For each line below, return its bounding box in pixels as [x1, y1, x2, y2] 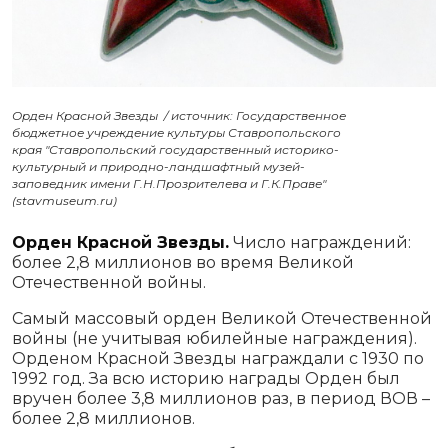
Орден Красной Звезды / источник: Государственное [12, 108, 346, 124]
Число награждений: [229, 233, 411, 253]
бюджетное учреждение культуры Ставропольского [12, 125, 341, 141]
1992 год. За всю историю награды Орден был [12, 369, 400, 389]
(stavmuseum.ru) [12, 193, 117, 209]
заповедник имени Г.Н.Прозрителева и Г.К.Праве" [12, 176, 326, 192]
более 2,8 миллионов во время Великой [12, 253, 354, 273]
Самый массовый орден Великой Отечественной [12, 309, 432, 329]
